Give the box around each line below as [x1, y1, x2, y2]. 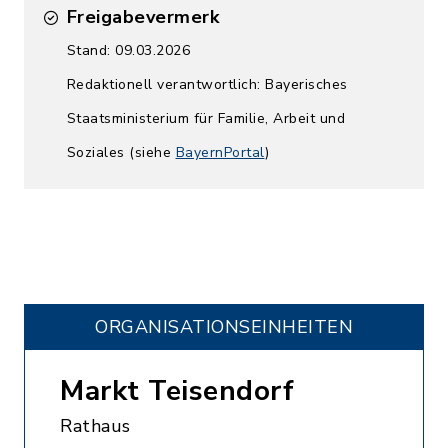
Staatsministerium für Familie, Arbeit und [66, 109, 345, 128]
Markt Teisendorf [60, 372, 294, 410]
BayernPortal [175, 143, 265, 162]
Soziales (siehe [66, 143, 176, 162]
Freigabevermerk [66, 5, 219, 29]
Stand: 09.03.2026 [66, 41, 190, 60]
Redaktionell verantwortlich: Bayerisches [66, 75, 348, 94]
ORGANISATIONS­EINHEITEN [95, 315, 353, 339]
